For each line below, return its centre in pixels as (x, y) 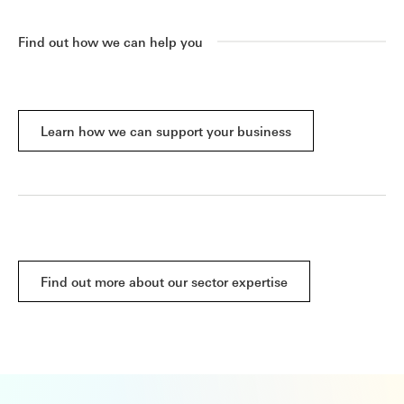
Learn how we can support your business (166, 130)
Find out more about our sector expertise (164, 281)
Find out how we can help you (110, 41)
